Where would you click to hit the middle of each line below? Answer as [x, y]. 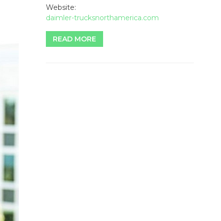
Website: [61, 8]
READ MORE [74, 39]
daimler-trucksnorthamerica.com [102, 18]
